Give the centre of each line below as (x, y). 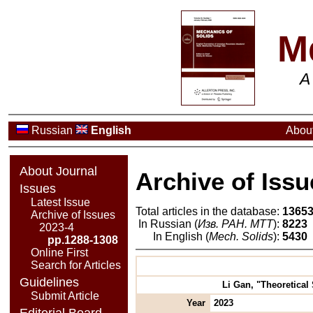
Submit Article (65, 296)
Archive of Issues (73, 215)
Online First (59, 253)
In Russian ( (168, 224)
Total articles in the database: (208, 211)
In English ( (181, 236)
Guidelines (49, 283)
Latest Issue (60, 203)
